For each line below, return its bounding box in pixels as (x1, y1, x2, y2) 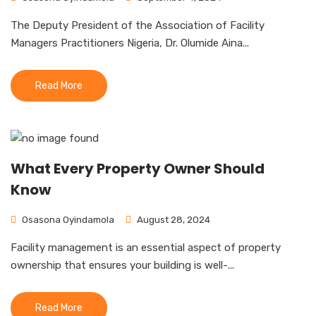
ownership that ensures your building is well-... (11, 259, 234, 272)
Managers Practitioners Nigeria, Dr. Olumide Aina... (11, 37, 249, 49)
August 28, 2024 (135, 214, 210, 225)
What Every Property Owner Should (11, 159, 265, 178)
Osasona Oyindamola (20, 214, 114, 225)
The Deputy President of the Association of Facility (11, 19, 265, 32)
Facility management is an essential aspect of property (11, 241, 281, 254)
